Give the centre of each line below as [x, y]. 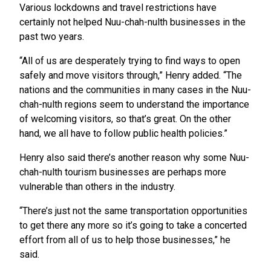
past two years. [52, 37]
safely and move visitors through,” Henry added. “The [131, 76]
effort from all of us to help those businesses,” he [125, 240]
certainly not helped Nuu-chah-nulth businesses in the [132, 22]
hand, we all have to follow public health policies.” [123, 134]
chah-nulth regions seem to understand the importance [134, 105]
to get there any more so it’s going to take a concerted [133, 226]
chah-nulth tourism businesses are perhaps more [123, 172]
